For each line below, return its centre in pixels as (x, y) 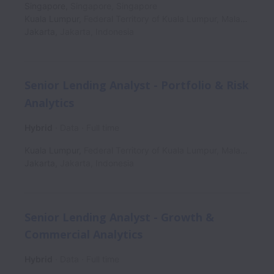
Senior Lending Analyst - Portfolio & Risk (137, 85)
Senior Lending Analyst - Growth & (119, 217)
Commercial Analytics (83, 235)
